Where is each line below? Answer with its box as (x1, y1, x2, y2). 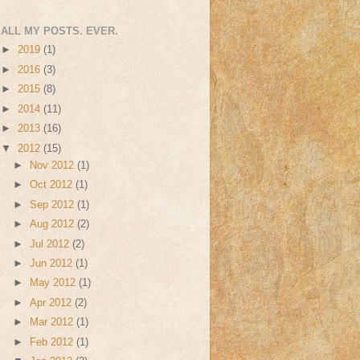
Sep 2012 (30, 198, 78, 211)
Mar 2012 (30, 317, 77, 329)
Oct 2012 (30, 179, 76, 191)
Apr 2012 (30, 297, 76, 309)
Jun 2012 (30, 257, 76, 269)
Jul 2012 (30, 238, 73, 250)
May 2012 (30, 277, 80, 289)
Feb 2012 (30, 336, 77, 348)
